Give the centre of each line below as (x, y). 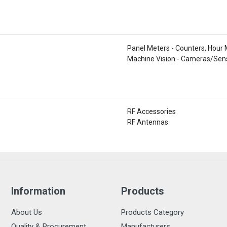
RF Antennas (148, 122)
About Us (27, 212)
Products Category (152, 212)
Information (39, 191)
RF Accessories (152, 111)
